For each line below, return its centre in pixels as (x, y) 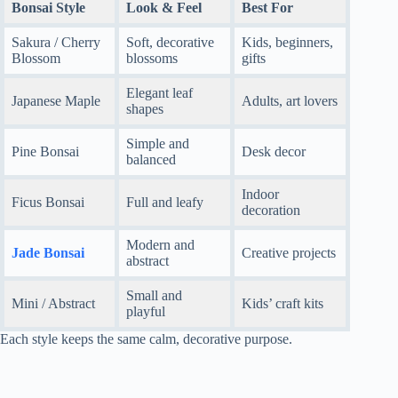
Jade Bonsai (48, 253)
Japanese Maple (56, 101)
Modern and (160, 245)
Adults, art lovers (290, 101)
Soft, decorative (170, 43)
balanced (151, 160)
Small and (154, 296)
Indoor (260, 195)
